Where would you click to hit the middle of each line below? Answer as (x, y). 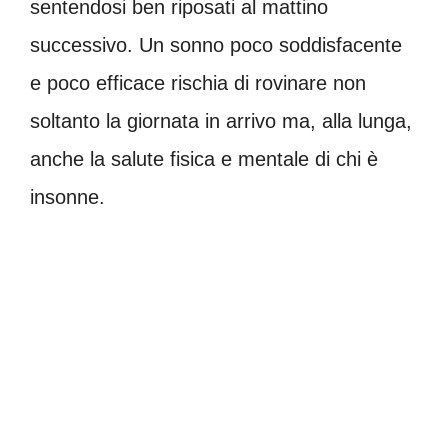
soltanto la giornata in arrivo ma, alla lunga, (221, 121)
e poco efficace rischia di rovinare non (198, 83)
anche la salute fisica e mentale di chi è (204, 159)
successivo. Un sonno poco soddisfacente (216, 45)
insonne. (67, 197)
